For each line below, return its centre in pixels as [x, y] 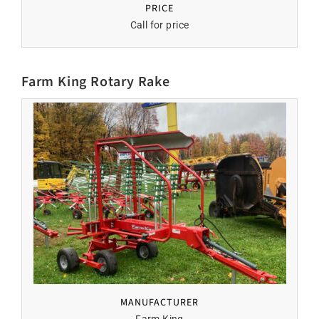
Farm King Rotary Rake [96, 82]
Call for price [159, 25]
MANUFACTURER [159, 303]
